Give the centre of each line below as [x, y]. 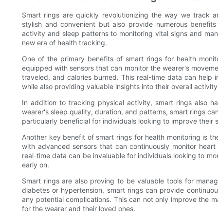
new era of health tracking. [64, 42]
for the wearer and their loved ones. [79, 208]
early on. [36, 164]
